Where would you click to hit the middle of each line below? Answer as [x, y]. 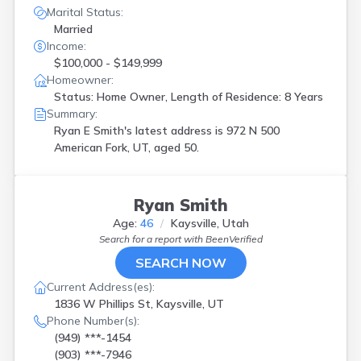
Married [73, 29]
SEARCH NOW [180, 263]
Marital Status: [85, 12]
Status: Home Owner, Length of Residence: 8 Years [189, 97]
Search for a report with [152, 239]
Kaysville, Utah [210, 223]
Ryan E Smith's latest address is [140, 131]
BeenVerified [234, 239]
